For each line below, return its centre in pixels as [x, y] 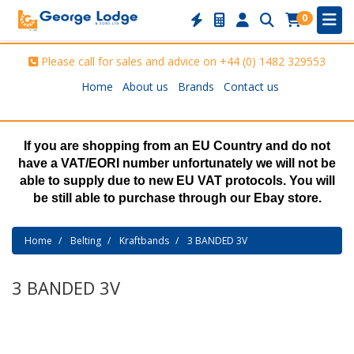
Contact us [251, 87]
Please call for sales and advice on [130, 61]
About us [145, 87]
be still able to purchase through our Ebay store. [177, 198]
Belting [86, 241]
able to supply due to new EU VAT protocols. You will [177, 181]
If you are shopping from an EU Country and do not [177, 146]
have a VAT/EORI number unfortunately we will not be [177, 163]
